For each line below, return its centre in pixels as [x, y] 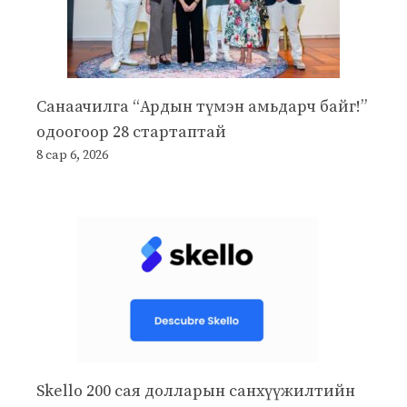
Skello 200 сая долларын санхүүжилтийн [196, 391]
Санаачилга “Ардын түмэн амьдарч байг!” [202, 106]
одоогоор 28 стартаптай [131, 132]
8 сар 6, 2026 [72, 155]
